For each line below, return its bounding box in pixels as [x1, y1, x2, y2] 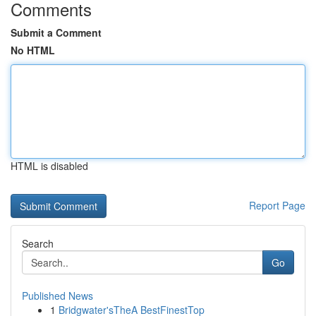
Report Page [249, 198, 305, 212]
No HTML [11, 43, 55, 57]
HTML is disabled [11, 159, 88, 173]
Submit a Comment [11, 25, 102, 39]
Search [22, 236, 54, 250]
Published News [22, 288, 93, 303]
